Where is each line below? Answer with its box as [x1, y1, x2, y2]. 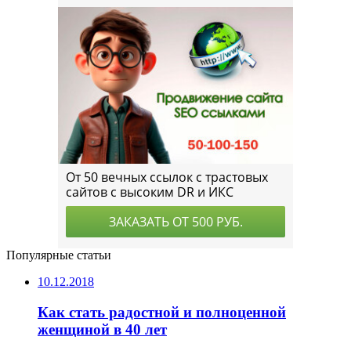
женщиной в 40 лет [38, 320, 167, 338]
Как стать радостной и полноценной [38, 303, 286, 320]
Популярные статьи [6, 248, 111, 262]
